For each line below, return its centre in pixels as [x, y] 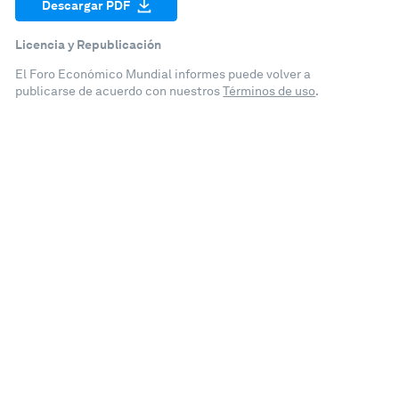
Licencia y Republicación [89, 45]
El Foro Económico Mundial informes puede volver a [163, 74]
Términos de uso [269, 91]
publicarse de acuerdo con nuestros [119, 91]
